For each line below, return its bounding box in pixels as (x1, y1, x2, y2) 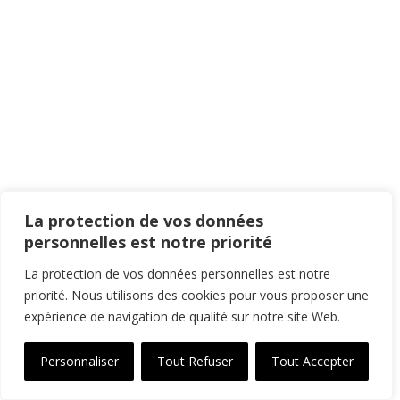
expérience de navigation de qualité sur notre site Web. (24, 308, 340, 325)
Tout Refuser (156, 353, 233, 370)
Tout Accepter (271, 353, 354, 370)
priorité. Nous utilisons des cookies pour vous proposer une (24, 287, 369, 304)
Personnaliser (39, 353, 119, 370)
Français (264, 374, 310, 390)
